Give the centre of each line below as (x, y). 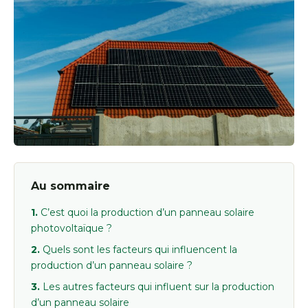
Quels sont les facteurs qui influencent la (140, 250)
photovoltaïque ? (71, 229)
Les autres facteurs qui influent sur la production (158, 287)
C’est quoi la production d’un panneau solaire (147, 213)
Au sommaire (70, 186)
